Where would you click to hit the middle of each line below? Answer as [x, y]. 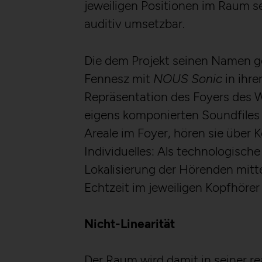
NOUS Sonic [188, 78]
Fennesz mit [119, 78]
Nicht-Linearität [130, 223]
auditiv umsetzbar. [135, 24]
